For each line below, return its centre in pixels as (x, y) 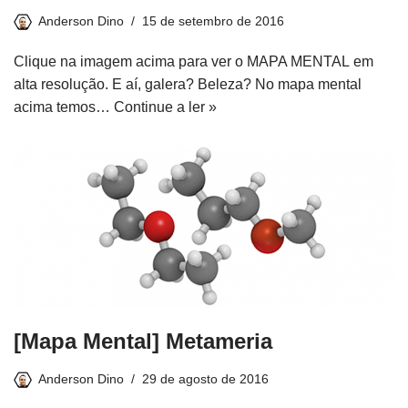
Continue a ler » (165, 107)
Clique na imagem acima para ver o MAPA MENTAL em (194, 61)
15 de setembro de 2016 (213, 20)
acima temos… (64, 107)
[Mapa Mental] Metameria (143, 341)
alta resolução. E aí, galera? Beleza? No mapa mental (188, 84)
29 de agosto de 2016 (205, 378)
